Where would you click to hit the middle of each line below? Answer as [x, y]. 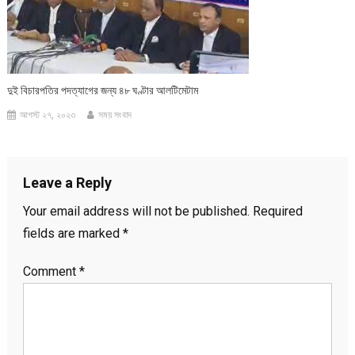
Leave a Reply [67, 183]
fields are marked [73, 234]
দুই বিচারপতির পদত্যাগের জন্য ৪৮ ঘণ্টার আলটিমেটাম [103, 91]
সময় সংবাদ [115, 115]
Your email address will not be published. [136, 212]
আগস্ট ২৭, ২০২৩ [48, 115]
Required [277, 212]
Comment [51, 272]
